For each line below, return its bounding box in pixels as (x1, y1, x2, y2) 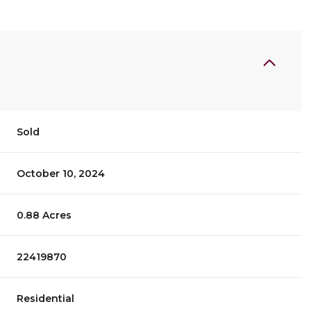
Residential (17, 292, 75, 305)
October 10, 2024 (17, 167, 106, 180)
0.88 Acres (17, 208, 72, 221)
